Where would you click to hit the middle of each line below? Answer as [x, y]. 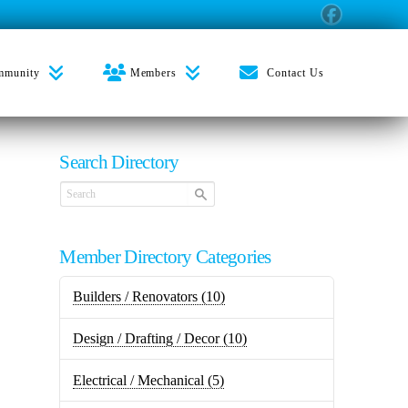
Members [153, 73]
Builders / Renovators [135, 297]
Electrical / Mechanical [138, 380]
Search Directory [119, 162]
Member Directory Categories [165, 257]
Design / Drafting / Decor [146, 338]
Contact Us [296, 73]
